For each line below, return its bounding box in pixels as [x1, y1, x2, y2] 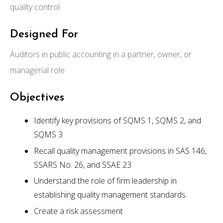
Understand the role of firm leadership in [34, 175, 177, 187]
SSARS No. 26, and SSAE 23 [34, 159, 131, 170]
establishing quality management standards [34, 189, 186, 201]
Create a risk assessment [34, 206, 123, 217]
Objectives [10, 92, 64, 104]
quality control [10, 1, 60, 12]
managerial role [10, 64, 65, 76]
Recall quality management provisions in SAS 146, [34, 145, 207, 156]
